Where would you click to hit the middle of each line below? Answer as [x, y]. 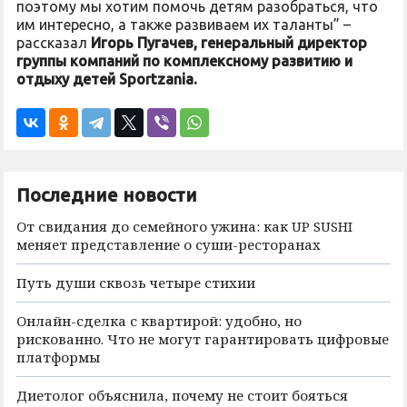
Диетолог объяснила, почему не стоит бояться [182, 395]
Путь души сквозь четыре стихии [136, 283]
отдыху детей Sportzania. [107, 79]
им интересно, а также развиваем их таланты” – [184, 25]
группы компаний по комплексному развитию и [184, 61]
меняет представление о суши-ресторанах [169, 244]
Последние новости [107, 195]
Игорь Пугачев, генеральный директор [229, 43]
